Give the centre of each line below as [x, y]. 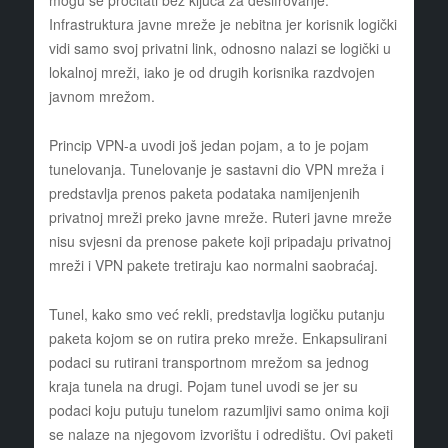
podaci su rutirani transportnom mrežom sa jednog [208, 362]
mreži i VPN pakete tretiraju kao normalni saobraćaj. [213, 265]
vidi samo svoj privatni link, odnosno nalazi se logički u [219, 48]
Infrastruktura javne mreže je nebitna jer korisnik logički [222, 24]
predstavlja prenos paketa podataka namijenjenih [204, 193]
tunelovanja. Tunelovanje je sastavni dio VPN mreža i [216, 169]
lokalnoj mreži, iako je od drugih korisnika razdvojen [211, 72]
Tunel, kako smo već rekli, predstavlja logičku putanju [216, 314]
